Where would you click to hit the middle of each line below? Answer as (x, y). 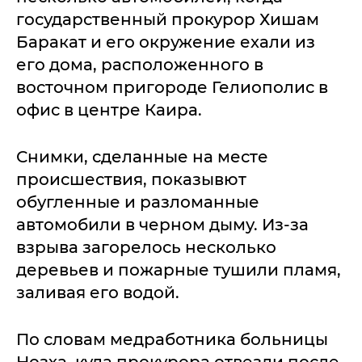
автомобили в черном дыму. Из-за (162, 225)
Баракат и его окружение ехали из (166, 42)
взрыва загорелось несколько (146, 247)
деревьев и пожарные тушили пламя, (179, 270)
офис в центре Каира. (109, 110)
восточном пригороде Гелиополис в (172, 87)
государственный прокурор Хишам (168, 19)
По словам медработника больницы (172, 339)
